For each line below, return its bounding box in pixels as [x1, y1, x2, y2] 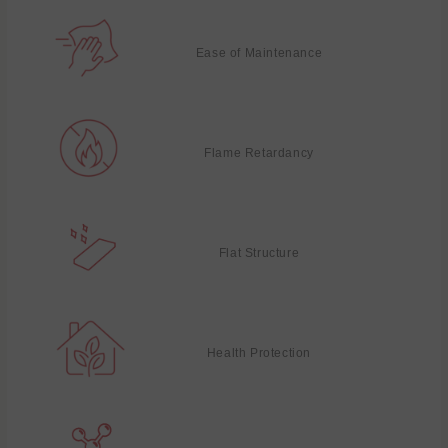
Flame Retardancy [204, 146, 314, 161]
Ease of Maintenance [195, 46, 323, 61]
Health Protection [206, 346, 312, 361]
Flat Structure [218, 246, 300, 261]
